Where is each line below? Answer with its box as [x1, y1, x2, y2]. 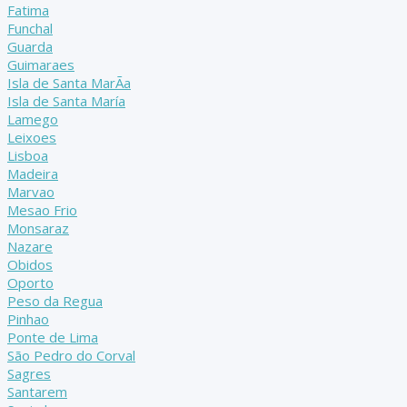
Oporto [7, 273, 54, 293]
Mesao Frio [7, 201, 77, 220]
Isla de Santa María [7, 92, 125, 111]
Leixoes [7, 128, 56, 147]
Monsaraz [7, 219, 69, 238]
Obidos [7, 255, 53, 274]
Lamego [7, 110, 58, 129]
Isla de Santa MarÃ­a [7, 74, 131, 93]
